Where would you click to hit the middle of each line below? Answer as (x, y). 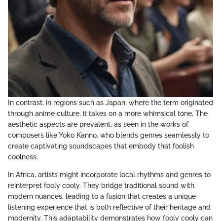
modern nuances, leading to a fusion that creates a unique (102, 197)
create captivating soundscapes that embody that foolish (101, 146)
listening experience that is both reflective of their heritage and (109, 207)
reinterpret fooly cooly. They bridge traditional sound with (101, 186)
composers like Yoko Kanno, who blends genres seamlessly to (109, 135)
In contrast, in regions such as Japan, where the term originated (110, 103)
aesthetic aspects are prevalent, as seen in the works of (98, 125)
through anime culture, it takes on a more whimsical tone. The (108, 114)
